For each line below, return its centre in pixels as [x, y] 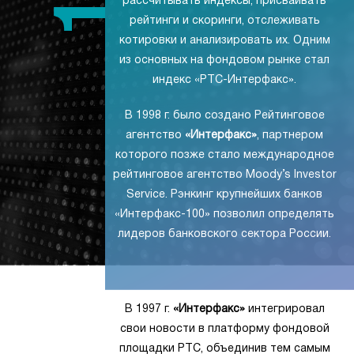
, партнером [290, 136]
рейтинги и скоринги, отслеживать [224, 21]
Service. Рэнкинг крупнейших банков [224, 195]
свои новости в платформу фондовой [224, 330]
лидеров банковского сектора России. [224, 235]
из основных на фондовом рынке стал [224, 61]
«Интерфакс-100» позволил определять [224, 215]
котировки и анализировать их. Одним [224, 41]
